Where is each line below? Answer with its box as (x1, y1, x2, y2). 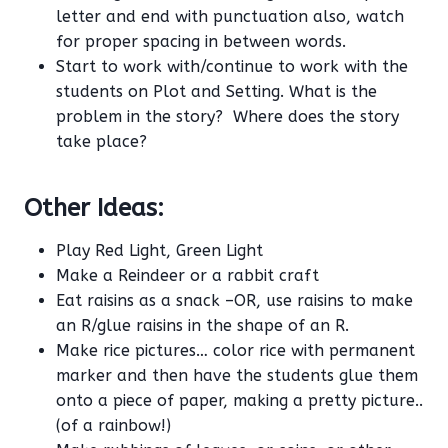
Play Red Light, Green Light (56, 241, 263, 261)
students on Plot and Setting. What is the (56, 82, 377, 102)
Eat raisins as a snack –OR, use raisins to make (56, 291, 413, 311)
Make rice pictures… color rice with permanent (56, 341, 415, 361)
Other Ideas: (24, 194, 164, 223)
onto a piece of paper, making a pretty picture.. (56, 391, 423, 411)
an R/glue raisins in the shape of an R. (56, 316, 349, 336)
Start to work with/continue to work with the (56, 57, 408, 77)
